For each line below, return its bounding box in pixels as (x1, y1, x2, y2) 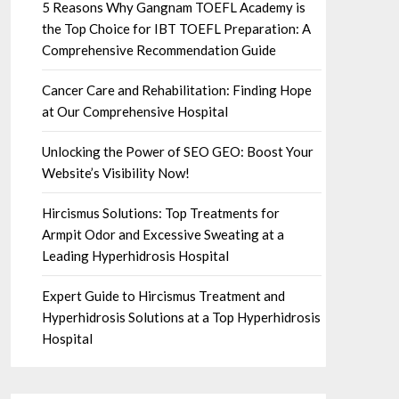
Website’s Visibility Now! (41, 165, 190, 181)
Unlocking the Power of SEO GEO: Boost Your (41, 143, 313, 159)
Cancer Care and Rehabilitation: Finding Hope (41, 82, 312, 98)
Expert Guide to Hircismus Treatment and (41, 288, 285, 304)
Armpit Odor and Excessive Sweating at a (41, 226, 284, 242)
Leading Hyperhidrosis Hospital (41, 248, 229, 264)
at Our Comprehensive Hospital (41, 103, 228, 119)
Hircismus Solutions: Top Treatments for (41, 205, 280, 221)
